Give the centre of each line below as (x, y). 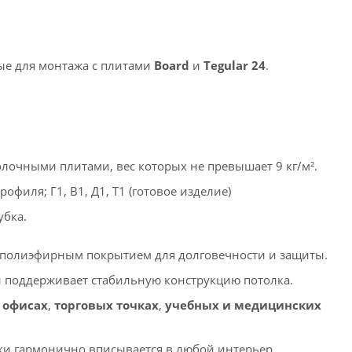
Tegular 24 (235, 65)
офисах (25, 304)
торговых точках (106, 304)
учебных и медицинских (243, 304)
